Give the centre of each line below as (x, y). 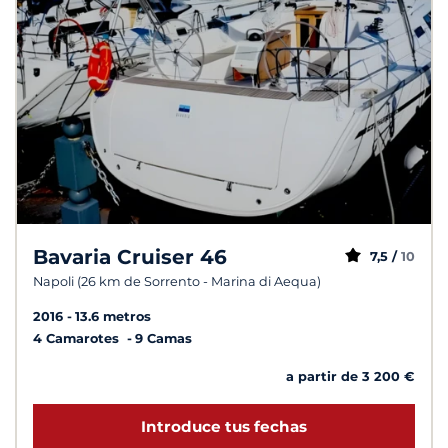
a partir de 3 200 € (350, 376)
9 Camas (163, 338)
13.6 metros (113, 316)
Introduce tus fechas (224, 427)
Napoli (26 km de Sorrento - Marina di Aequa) (177, 281)
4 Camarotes (78, 338)
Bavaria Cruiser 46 (130, 256)
